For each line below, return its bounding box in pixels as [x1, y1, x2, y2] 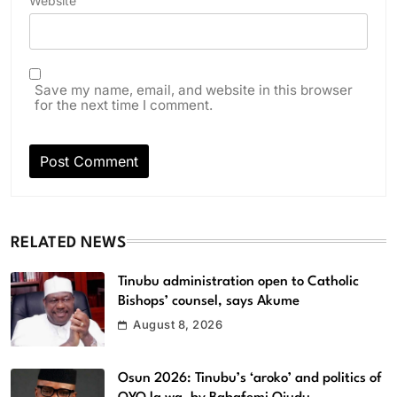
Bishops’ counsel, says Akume [118, 293, 300, 308]
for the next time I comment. [35, 96, 213, 113]
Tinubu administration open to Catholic [118, 274, 359, 289]
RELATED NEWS [11, 235, 127, 251]
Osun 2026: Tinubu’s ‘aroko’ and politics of [118, 371, 382, 386]
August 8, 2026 [133, 316, 223, 331]
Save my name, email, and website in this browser [35, 81, 353, 98]
